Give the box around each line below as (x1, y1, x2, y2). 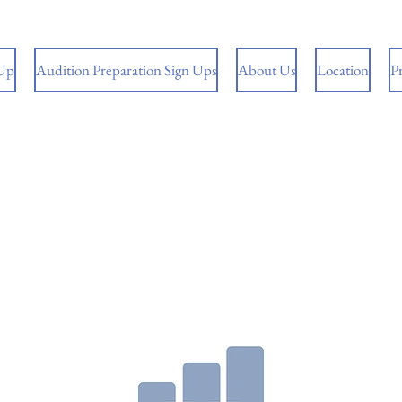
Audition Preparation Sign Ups (36, 60, 216, 80)
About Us (238, 60, 295, 80)
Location (317, 60, 369, 80)
